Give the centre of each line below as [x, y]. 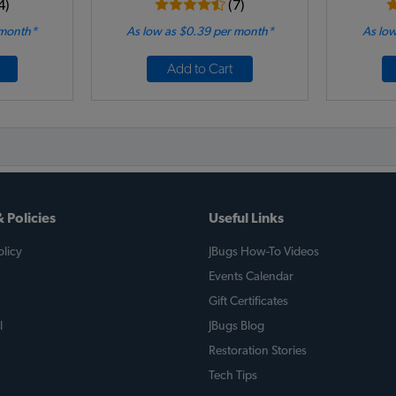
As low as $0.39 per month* [200, 32]
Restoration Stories [258, 351]
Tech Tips [233, 376]
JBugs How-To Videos [264, 252]
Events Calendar [251, 277]
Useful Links [246, 218]
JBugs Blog [236, 326]
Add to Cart [200, 69]
